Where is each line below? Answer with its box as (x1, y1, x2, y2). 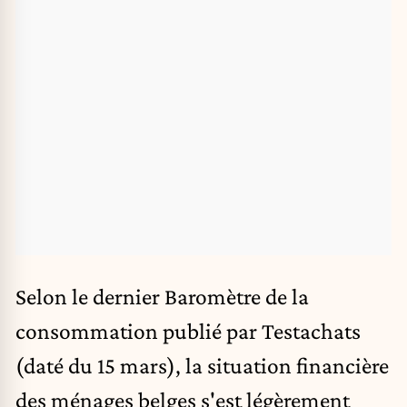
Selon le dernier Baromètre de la (15, 283, 309, 309)
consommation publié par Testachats (15, 317, 361, 343)
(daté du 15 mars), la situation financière (15, 352, 389, 378)
